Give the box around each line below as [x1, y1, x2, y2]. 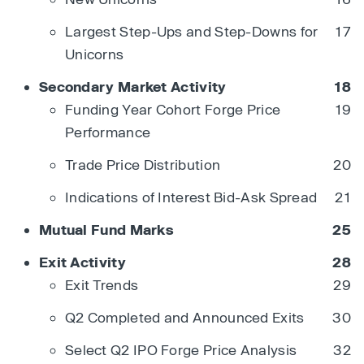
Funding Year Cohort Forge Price [65, 101, 281, 117]
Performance [65, 123, 151, 140]
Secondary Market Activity [39, 78, 227, 94]
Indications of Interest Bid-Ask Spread [65, 188, 318, 205]
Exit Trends [65, 276, 139, 292]
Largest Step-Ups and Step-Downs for [65, 23, 318, 39]
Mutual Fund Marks [39, 221, 175, 237]
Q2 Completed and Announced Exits [65, 309, 305, 325]
